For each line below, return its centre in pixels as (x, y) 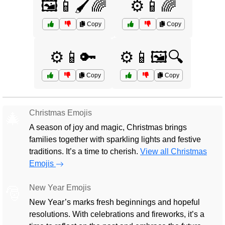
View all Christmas (174, 151)
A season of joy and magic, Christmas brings (108, 127)
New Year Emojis (60, 188)
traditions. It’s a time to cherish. (85, 151)
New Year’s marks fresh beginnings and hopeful (115, 202)
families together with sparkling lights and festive (115, 139)
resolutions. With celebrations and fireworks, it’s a (117, 214)
